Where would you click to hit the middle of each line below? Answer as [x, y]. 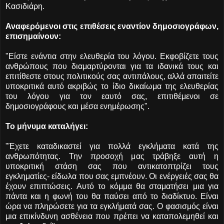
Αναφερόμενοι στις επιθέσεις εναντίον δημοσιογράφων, [112, 26]
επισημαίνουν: [34, 36]
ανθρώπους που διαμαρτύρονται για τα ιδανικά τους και [112, 66]
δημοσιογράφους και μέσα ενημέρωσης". [77, 106]
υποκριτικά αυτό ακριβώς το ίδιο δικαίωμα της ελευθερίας [112, 86]
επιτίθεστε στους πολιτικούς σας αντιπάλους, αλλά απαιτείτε [112, 76]
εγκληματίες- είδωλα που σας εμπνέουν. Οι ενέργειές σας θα [112, 176]
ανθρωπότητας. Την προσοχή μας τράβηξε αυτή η [112, 156]
